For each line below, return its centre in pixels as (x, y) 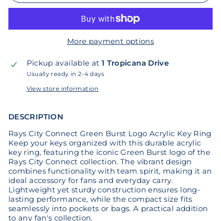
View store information (62, 89)
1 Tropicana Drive (135, 63)
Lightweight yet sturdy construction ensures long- (105, 190)
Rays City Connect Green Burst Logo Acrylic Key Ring (110, 133)
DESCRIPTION (36, 117)
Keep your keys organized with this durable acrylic (105, 143)
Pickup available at (64, 63)
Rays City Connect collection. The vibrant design (100, 162)
